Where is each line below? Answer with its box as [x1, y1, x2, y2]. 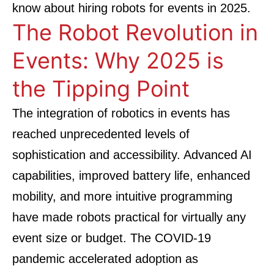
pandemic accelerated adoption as [12, 252, 198, 265]
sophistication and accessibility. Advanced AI [12, 148, 252, 161]
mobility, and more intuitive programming [12, 190, 232, 203]
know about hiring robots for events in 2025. [12, 1, 251, 15]
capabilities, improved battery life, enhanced [12, 169, 250, 182]
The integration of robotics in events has [12, 106, 230, 120]
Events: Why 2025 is [12, 47, 224, 74]
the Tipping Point [12, 75, 190, 102]
